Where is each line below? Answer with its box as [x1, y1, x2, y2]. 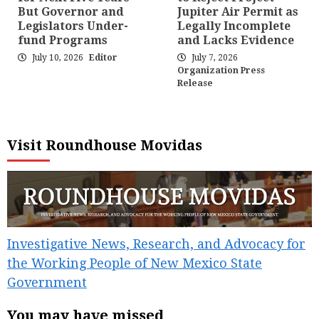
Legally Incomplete [177, 19, 291, 33]
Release [177, 78, 213, 88]
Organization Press [177, 66, 265, 75]
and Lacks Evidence [177, 33, 294, 47]
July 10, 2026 [30, 53, 85, 63]
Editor [89, 53, 117, 63]
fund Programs [18, 33, 108, 47]
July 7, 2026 [189, 53, 238, 63]
